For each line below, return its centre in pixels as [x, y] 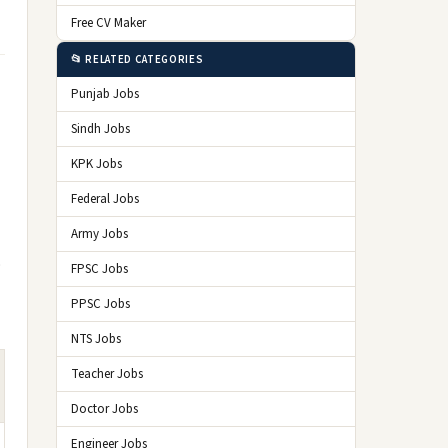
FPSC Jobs [99, 269]
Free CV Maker [108, 23]
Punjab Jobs [105, 94]
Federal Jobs [105, 199]
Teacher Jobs [107, 374]
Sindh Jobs [100, 129]
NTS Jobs [96, 339]
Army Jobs [99, 234]
